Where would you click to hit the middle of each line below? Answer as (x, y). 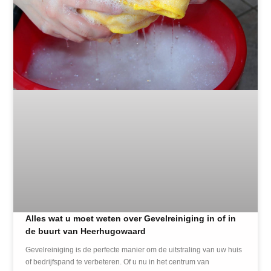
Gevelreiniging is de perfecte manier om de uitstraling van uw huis (134, 250)
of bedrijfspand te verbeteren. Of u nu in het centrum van (118, 262)
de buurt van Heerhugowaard (86, 231)
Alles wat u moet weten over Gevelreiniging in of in (131, 218)
